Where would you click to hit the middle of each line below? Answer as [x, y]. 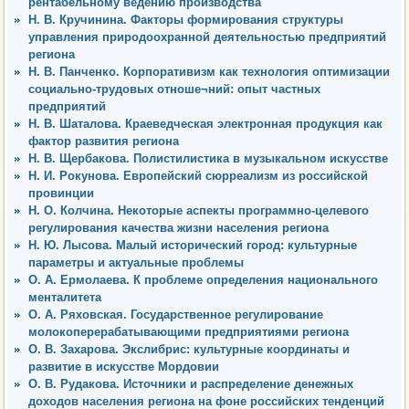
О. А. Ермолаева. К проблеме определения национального [203, 279]
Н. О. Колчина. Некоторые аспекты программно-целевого [199, 210]
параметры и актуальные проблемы [136, 262]
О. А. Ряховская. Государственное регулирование [176, 314]
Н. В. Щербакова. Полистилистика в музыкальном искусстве [208, 158]
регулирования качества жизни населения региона [178, 227]
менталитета [65, 297]
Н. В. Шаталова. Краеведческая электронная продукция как [205, 123]
